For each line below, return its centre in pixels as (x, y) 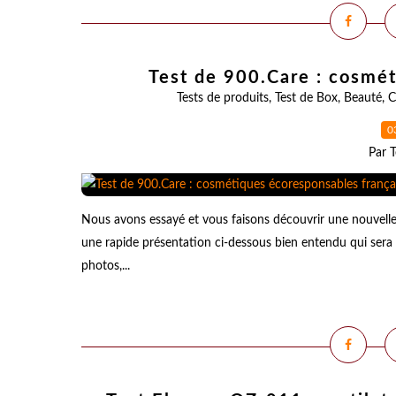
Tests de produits (222, 98)
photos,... (106, 266)
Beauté (362, 98)
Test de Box (306, 98)
